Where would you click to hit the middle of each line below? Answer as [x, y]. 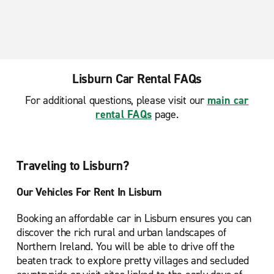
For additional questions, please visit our [116, 100]
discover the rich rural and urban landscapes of [121, 232]
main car [228, 100]
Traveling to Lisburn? [73, 166]
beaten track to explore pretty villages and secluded [133, 261]
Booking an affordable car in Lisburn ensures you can [134, 218]
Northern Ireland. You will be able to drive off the [126, 246]
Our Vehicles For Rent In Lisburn [89, 192]
